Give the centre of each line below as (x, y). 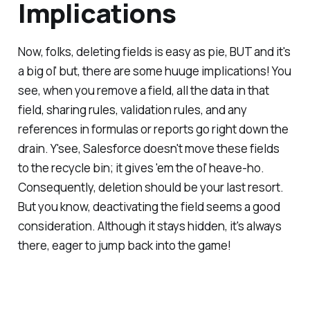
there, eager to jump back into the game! (124, 245)
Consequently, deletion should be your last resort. (151, 187)
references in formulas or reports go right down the (153, 129)
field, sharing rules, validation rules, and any (132, 109)
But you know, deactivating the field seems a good (149, 206)
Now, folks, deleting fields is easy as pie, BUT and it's (154, 51)
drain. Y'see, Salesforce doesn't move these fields (148, 148)
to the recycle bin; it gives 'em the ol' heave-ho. (141, 167)
